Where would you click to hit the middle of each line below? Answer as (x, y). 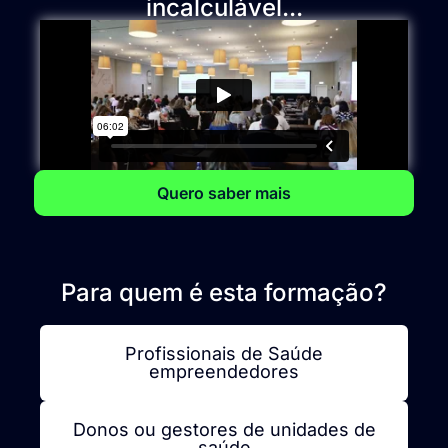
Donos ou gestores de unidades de (224, 429)
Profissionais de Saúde (224, 353)
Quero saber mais (224, 192)
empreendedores (224, 371)
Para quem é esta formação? (224, 292)
